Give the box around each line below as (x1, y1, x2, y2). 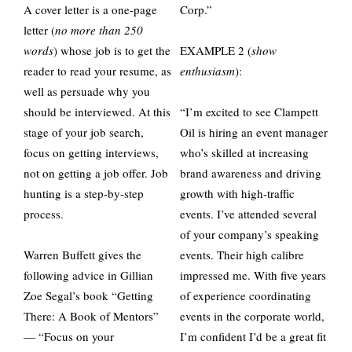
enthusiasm (180, 63, 235, 79)
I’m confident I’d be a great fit (180, 328, 326, 344)
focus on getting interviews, (24, 145, 159, 160)
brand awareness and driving (180, 165, 321, 181)
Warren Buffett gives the (24, 247, 141, 262)
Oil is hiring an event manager (180, 124, 328, 140)
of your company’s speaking (180, 226, 319, 242)
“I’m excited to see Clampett (180, 104, 318, 119)
